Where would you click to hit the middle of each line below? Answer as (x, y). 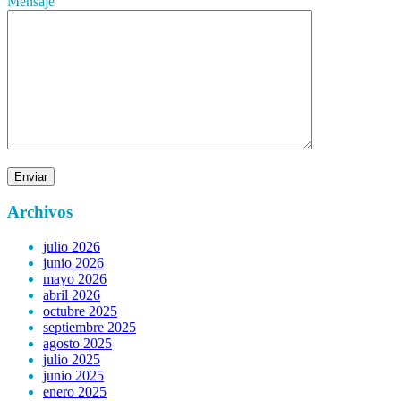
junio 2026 (73, 263)
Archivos (40, 212)
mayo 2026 (75, 279)
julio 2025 (72, 360)
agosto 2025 (77, 344)
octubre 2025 (80, 311)
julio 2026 (72, 247)
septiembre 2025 (90, 328)
